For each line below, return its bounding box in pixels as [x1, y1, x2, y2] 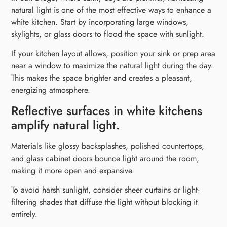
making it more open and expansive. [11, 164, 135, 176]
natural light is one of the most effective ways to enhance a [11, 4, 212, 16]
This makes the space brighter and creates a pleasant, [11, 72, 193, 84]
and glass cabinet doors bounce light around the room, [11, 152, 200, 164]
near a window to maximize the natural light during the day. [11, 60, 214, 72]
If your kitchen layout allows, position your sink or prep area [11, 48, 216, 60]
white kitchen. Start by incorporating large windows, [11, 16, 189, 28]
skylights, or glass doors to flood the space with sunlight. [11, 28, 205, 41]
